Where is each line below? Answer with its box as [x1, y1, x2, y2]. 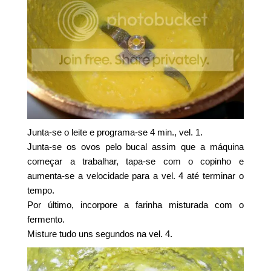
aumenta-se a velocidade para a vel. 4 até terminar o [27, 171, 244, 181]
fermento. [27, 214, 65, 225]
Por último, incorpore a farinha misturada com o [27, 200, 244, 211]
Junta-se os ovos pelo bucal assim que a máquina [27, 142, 244, 152]
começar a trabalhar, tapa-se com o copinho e [27, 156, 244, 167]
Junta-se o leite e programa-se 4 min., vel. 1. [27, 127, 203, 138]
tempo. [27, 185, 55, 196]
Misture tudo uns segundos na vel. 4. [27, 229, 173, 240]
